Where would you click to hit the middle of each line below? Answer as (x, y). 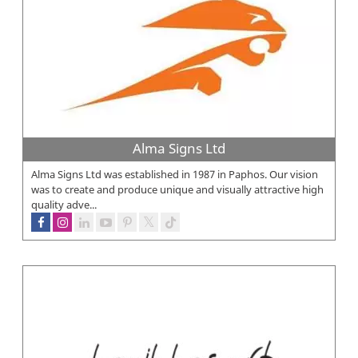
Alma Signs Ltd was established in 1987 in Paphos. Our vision (175, 175)
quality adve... (64, 205)
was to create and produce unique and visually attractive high (177, 190)
